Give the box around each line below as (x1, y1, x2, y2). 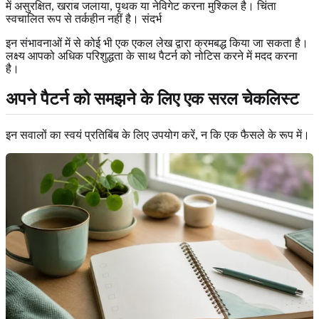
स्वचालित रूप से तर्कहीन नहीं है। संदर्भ (6, 12, 162, 25)
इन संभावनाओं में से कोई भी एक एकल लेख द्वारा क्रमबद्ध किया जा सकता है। (6, 36, 308, 49)
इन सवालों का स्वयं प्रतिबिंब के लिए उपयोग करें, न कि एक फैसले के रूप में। (6, 128, 310, 141)
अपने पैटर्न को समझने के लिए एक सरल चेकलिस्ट (6, 89, 299, 108)
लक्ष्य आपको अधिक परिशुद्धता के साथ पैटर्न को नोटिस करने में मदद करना (6, 49, 298, 62)
